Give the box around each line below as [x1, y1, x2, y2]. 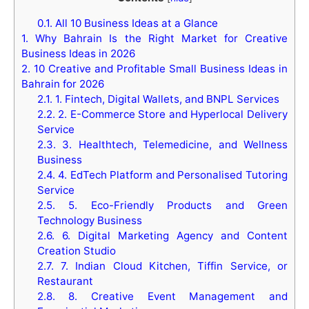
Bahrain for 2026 [21, 77, 104, 91]
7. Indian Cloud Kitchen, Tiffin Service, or [53, 259, 288, 273]
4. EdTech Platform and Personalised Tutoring [54, 168, 288, 182]
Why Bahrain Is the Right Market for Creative [28, 32, 288, 46]
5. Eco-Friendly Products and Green [54, 199, 288, 212]
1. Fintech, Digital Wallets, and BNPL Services [52, 92, 279, 106]
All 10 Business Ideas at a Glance [52, 17, 218, 30]
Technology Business [37, 214, 142, 228]
